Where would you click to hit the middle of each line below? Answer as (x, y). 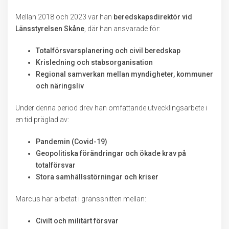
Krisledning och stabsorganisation (94, 62)
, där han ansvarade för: (122, 29)
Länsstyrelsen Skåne (50, 29)
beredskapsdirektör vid (153, 17)
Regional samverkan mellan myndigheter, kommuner (124, 74)
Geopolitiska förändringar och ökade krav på (111, 153)
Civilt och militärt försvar (77, 221)
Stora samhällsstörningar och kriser (97, 177)
